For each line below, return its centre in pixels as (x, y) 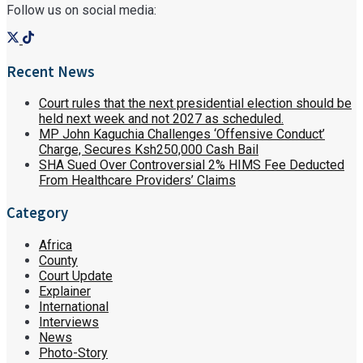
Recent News (51, 71)
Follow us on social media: (81, 10)
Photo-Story (73, 352)
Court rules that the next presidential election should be (195, 104)
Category (37, 213)
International (74, 306)
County (58, 260)
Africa (56, 245)
